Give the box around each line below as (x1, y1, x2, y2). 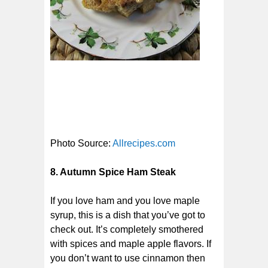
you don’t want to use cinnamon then (50, 252, 205, 263)
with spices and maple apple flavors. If (50, 238, 211, 249)
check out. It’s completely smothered (50, 224, 203, 234)
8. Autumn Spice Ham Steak (50, 166, 176, 177)
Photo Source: (50, 138, 112, 148)
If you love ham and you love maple (50, 195, 200, 206)
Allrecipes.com (112, 138, 175, 148)
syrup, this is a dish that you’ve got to (50, 209, 205, 220)
